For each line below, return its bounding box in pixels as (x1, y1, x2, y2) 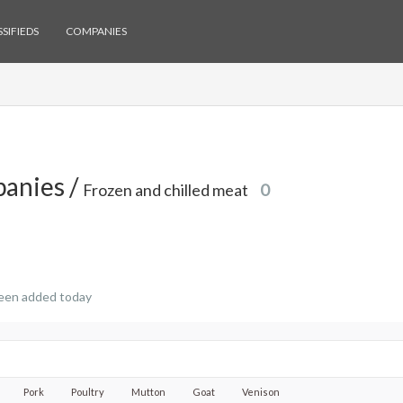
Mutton (131, 386, 166, 398)
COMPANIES (66, 24, 127, 38)
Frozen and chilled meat (83, 180, 251, 200)
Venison (242, 386, 280, 398)
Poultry (71, 386, 104, 398)
